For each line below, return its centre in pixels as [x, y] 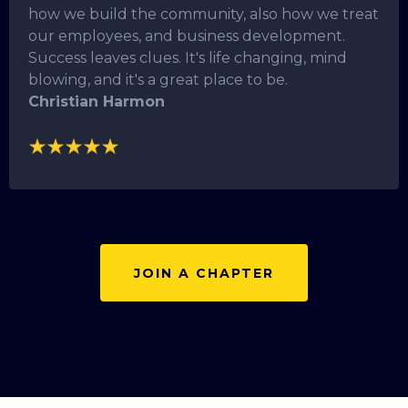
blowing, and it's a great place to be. [158, 79]
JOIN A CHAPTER [204, 274]
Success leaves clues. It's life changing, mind [188, 57]
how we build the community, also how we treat [204, 14]
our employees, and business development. [187, 36]
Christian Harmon [97, 101]
